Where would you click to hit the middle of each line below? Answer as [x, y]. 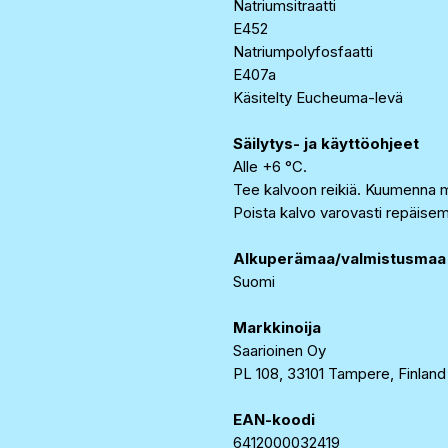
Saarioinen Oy [279, 350]
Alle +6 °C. [270, 166]
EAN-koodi [274, 419]
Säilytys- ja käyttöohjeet [326, 143]
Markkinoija [277, 327]
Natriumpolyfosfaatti [303, 51]
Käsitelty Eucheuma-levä [318, 97]
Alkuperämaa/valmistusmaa [339, 258]
